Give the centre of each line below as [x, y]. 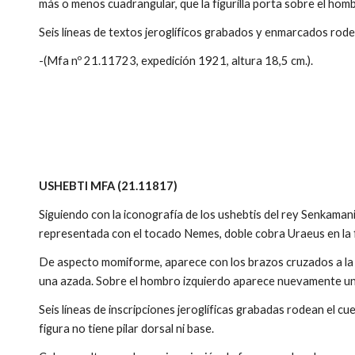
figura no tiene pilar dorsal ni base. [127, 328]
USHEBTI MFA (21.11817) [109, 186]
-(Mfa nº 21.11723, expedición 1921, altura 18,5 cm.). [176, 61]
